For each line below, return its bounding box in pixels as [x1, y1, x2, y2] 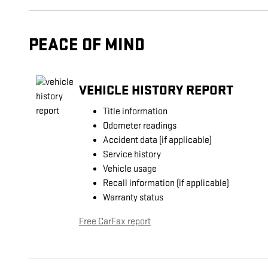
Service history [103, 149, 161, 161]
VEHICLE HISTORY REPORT [79, 81, 233, 99]
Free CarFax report [79, 216, 151, 228]
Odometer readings [103, 120, 176, 132]
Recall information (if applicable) [103, 178, 229, 190]
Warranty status [103, 192, 163, 204]
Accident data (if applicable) [103, 135, 212, 147]
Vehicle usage [103, 163, 157, 175]
